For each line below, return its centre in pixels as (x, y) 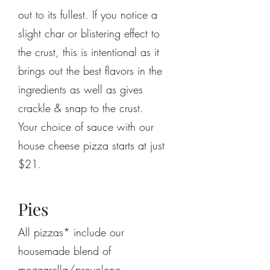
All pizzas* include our (71, 232)
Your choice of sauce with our (86, 127)
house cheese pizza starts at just (91, 145)
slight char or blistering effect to (89, 33)
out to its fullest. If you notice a (88, 14)
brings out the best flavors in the (90, 71)
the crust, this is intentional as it (89, 52)
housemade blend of (64, 251)
